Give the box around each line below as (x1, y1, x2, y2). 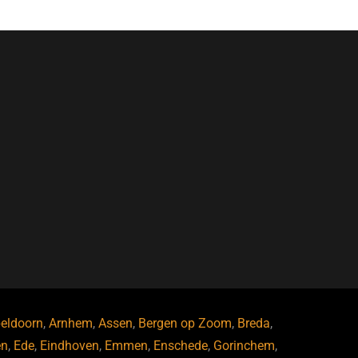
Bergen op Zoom (137, 316, 232, 332)
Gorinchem (213, 338, 275, 354)
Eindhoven (39, 338, 99, 354)
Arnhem (48, 316, 93, 332)
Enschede (153, 338, 208, 354)
